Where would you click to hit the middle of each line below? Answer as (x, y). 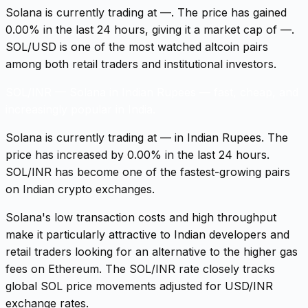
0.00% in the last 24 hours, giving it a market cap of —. (150, 29)
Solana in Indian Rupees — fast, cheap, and (184, 92)
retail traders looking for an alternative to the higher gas (152, 251)
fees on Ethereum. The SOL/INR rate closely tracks (140, 268)
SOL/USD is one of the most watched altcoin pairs (137, 46)
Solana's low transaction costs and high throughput (141, 217)
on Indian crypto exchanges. (80, 189)
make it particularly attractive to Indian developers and (147, 234)
